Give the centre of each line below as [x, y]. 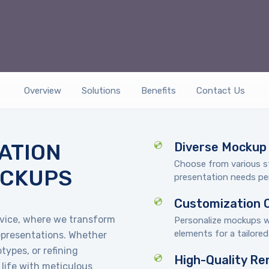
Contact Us [221, 91]
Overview [43, 91]
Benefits [159, 91]
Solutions [101, 91]
